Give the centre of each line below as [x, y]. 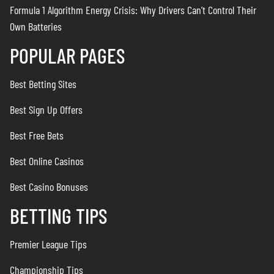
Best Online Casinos [47, 161]
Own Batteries [36, 27]
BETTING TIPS [58, 216]
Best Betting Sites [43, 84]
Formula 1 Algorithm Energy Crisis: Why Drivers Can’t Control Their [133, 10]
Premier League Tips [48, 244]
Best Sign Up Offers [46, 110]
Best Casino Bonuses [49, 187]
